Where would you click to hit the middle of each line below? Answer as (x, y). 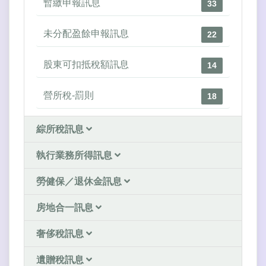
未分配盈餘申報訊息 (86, 34)
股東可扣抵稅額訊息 (86, 64)
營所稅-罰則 (69, 95)
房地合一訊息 (66, 208)
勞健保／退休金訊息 (80, 181)
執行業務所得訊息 (75, 155)
